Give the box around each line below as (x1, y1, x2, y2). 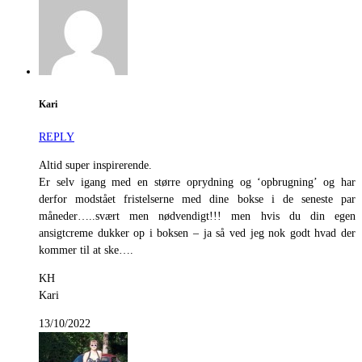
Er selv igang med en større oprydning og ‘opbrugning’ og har (39, 175, 356, 188)
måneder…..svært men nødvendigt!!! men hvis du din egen (39, 209, 356, 222)
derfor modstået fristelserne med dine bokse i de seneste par (39, 192, 356, 205)
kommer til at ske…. (39, 243, 133, 256)
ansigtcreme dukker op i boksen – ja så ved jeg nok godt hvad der (39, 226, 356, 239)
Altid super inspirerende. (39, 158, 152, 171)
